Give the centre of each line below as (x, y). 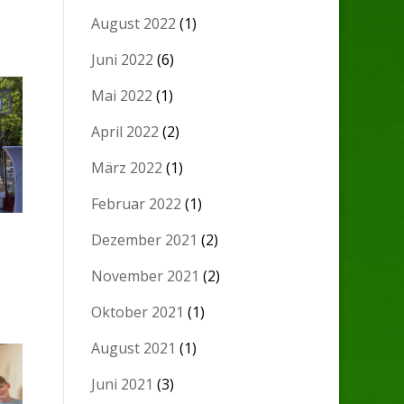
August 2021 (134, 349)
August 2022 (134, 24)
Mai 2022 (122, 96)
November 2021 (146, 276)
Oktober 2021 (138, 312)
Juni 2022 (123, 60)
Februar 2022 (137, 204)
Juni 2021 (123, 385)
